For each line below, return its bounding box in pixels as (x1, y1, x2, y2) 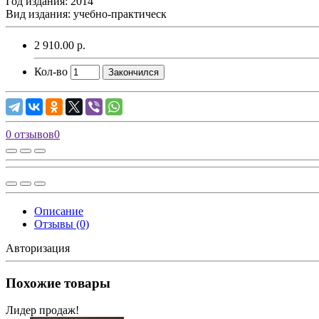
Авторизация (6, 241, 70, 254)
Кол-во (34, 65, 68, 78)
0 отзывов (6, 127, 54, 140)
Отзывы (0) (34, 217, 89, 230)
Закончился (108, 66, 159, 78)
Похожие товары (6, 275, 110, 291)
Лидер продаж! (6, 304, 79, 317)
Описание (34, 204, 83, 217)
